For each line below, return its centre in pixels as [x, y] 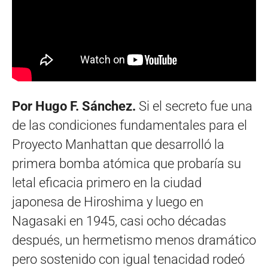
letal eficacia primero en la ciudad [107, 182]
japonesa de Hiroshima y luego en [108, 202]
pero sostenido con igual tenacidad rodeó [128, 259]
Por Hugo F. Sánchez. [74, 106]
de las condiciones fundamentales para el [130, 125]
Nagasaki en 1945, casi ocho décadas [119, 221]
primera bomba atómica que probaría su [127, 163]
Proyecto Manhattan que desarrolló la [118, 144]
